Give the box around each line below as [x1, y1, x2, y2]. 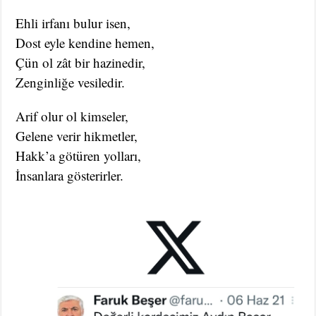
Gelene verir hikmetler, [16, 127, 138, 145]
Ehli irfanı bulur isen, [16, 14, 131, 32]
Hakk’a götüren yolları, [16, 147, 142, 165]
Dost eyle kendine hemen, [16, 34, 155, 52]
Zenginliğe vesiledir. [16, 73, 126, 92]
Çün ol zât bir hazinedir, [16, 54, 146, 72]
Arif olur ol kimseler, [16, 107, 129, 126]
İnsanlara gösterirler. [16, 166, 124, 185]
